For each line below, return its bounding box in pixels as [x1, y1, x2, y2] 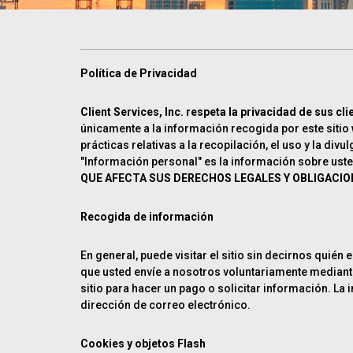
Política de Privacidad [80, 67, 197, 80]
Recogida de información [80, 210, 214, 223]
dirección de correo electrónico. [80, 299, 251, 311]
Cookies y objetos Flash [80, 337, 206, 350]
